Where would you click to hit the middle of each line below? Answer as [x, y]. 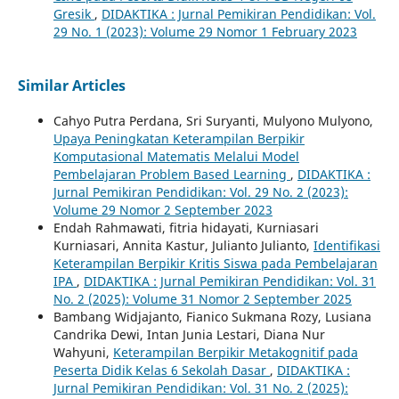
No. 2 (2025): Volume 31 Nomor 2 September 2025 [202, 299]
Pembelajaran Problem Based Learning [171, 175]
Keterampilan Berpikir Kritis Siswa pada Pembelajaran [215, 264]
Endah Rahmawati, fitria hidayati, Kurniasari [186, 228]
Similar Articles [71, 86]
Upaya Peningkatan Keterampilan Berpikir [179, 139]
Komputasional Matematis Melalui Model [176, 157]
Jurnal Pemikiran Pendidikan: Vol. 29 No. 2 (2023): [200, 192]
